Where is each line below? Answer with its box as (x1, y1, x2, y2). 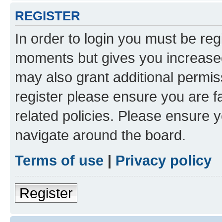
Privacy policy (115, 152, 212, 168)
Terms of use (15, 152, 104, 168)
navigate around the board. (15, 126, 186, 143)
